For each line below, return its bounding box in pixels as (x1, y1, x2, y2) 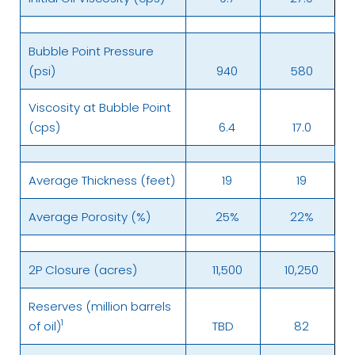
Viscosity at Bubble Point (29, 98, 171, 116)
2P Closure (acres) (29, 261, 137, 278)
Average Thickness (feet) (29, 171, 175, 189)
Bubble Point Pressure (29, 42, 154, 59)
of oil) (29, 317, 61, 334)
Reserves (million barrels (29, 297, 171, 315)
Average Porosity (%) (29, 208, 151, 225)
